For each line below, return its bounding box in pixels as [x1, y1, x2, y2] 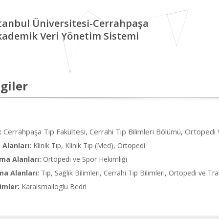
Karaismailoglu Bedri [22, 182, 87, 191]
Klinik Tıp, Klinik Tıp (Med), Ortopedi [33, 141, 145, 150]
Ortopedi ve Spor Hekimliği [43, 154, 127, 164]
